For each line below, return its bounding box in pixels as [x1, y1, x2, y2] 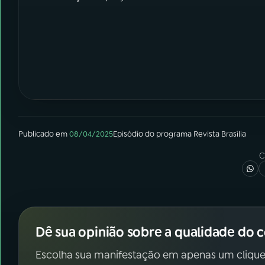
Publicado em [18, 129, 67, 139]
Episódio [113, 129, 143, 139]
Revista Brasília [193, 129, 246, 139]
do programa [143, 129, 193, 139]
